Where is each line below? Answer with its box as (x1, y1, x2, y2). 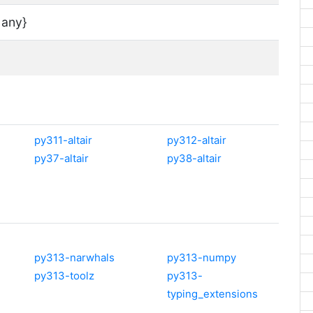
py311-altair (34, 133, 92, 147)
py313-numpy (167, 251, 236, 264)
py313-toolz (34, 269, 94, 282)
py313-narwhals (34, 251, 115, 264)
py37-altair (34, 152, 89, 165)
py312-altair (167, 133, 226, 147)
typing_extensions (167, 287, 258, 300)
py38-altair (167, 152, 221, 165)
